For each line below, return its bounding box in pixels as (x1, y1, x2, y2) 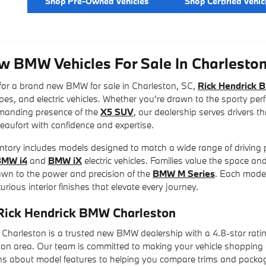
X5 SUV (100, 105, 134, 118)
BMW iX (48, 154, 82, 166)
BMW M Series (153, 167, 215, 179)
